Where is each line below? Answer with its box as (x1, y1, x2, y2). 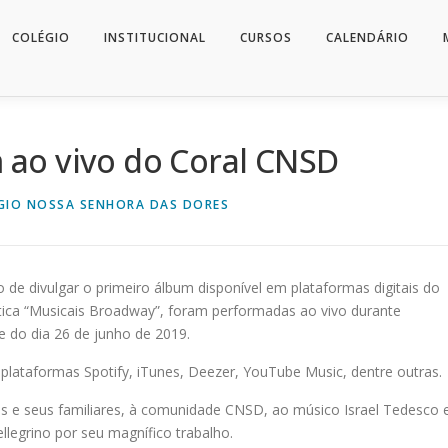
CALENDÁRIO (326, 29, 409, 46)
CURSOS (240, 29, 292, 46)
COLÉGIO (12, 29, 70, 46)
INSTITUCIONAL (104, 29, 206, 46)
